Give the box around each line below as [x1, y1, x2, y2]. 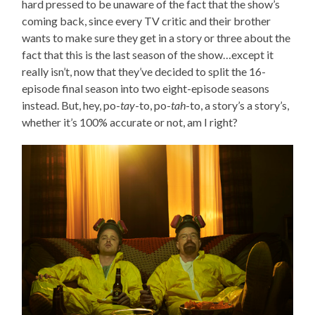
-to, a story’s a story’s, [186, 98, 290, 112]
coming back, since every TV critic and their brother [22, 14, 271, 27]
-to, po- [135, 98, 172, 112]
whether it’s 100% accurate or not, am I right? [22, 115, 238, 129]
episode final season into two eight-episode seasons [22, 82, 270, 95]
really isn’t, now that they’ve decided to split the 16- [22, 65, 266, 78]
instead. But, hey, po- [22, 98, 121, 112]
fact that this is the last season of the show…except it [22, 48, 274, 61]
